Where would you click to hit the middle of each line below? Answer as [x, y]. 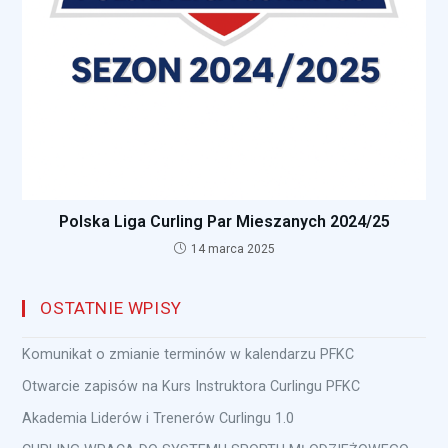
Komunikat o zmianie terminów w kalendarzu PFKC [188, 354]
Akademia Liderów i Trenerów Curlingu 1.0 [158, 418]
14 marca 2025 [232, 249]
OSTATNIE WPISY [111, 308]
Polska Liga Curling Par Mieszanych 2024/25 [224, 222]
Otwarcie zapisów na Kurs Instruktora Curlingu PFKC [191, 386]
